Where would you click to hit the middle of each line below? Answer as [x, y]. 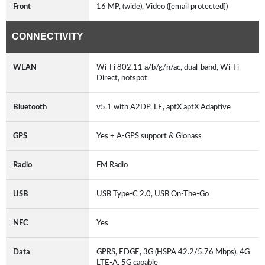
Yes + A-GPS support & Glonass [151, 136]
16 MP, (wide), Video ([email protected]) [164, 6]
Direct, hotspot [124, 78]
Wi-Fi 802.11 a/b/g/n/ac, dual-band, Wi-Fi [168, 67]
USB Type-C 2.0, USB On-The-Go [154, 194]
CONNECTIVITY [48, 36]
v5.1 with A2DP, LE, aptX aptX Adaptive [165, 107]
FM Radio [114, 165]
